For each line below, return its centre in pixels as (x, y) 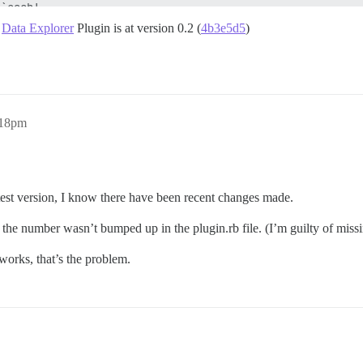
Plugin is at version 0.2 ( (137, 28)
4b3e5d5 (223, 28)
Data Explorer (38, 28)
